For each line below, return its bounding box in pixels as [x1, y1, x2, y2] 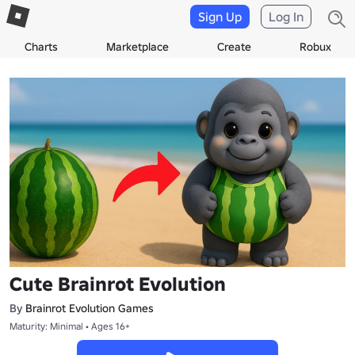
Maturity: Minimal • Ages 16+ [10, 319, 130, 332]
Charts [24, 40, 58, 54]
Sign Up [198, 9, 242, 25]
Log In [269, 9, 303, 25]
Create [216, 40, 251, 54]
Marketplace [105, 40, 169, 54]
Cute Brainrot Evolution [10, 271, 226, 296]
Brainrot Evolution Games [25, 300, 154, 315]
